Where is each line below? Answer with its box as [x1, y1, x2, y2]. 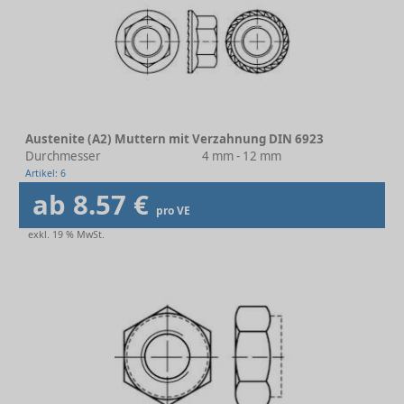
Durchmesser [25, 148, 101, 164]
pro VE [156, 203, 190, 218]
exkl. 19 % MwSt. [28, 228, 105, 241]
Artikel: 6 [25, 167, 66, 179]
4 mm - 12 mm [202, 148, 281, 164]
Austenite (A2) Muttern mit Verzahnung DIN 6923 [25, 131, 324, 147]
